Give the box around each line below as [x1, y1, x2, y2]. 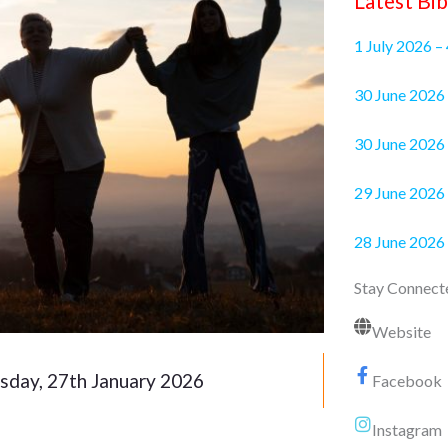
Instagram [371, 420, 442, 440]
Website [371, 322, 431, 342]
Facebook [371, 371, 442, 391]
